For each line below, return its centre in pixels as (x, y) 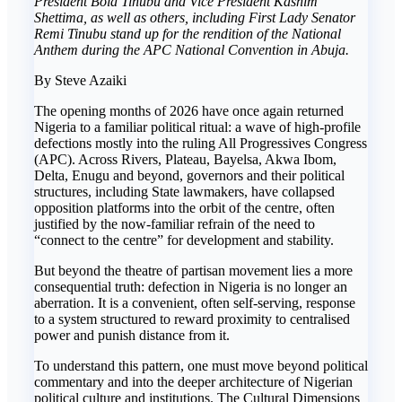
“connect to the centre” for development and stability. (184, 240)
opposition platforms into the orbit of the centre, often (184, 208)
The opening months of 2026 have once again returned (189, 111)
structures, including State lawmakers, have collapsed (184, 192)
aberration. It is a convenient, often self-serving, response (195, 303)
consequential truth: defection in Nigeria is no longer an (191, 287)
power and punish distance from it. (132, 336)
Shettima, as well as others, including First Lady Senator (195, 18)
